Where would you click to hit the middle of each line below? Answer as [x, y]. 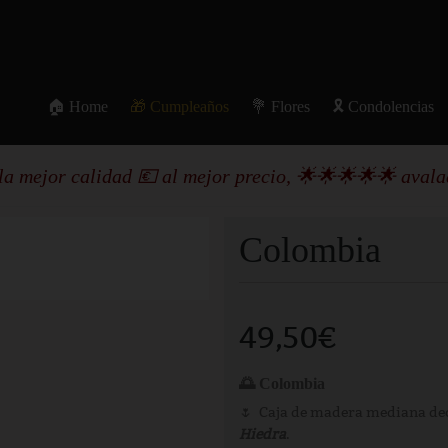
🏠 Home [77, 106]
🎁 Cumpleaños [179, 106]
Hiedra [262, 434]
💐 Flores [280, 106]
